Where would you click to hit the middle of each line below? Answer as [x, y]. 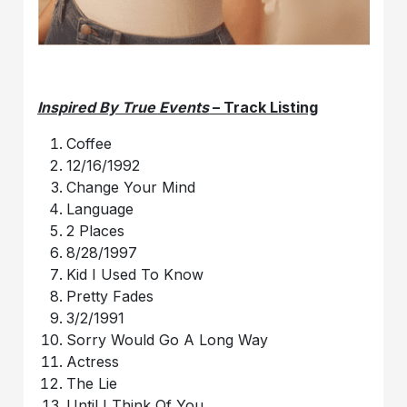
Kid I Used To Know [135, 275]
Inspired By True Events [124, 108]
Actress [93, 362]
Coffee [89, 144]
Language [100, 209]
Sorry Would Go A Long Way [168, 340]
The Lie [92, 384]
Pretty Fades [110, 297]
